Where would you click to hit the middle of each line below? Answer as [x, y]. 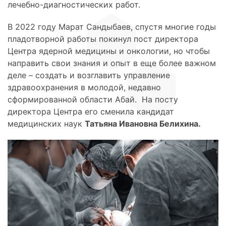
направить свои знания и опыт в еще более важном [112, 63]
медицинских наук [46, 124]
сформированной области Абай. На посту [93, 100]
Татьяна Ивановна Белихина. [143, 124]
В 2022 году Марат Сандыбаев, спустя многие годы [112, 27]
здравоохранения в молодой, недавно [84, 88]
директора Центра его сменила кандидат [91, 112]
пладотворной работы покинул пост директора [103, 39]
